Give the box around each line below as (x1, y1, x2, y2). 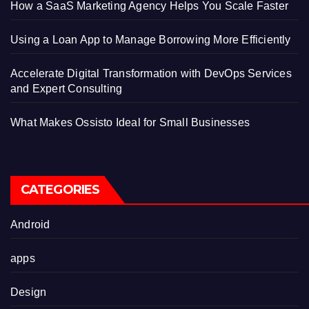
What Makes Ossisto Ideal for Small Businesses (10, 116, 250, 128)
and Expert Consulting (10, 82, 123, 94)
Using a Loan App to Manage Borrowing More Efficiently (10, 33, 291, 46)
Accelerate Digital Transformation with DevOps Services (10, 67, 292, 79)
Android (10, 218, 50, 230)
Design (10, 286, 47, 298)
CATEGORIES (21, 181, 99, 197)
